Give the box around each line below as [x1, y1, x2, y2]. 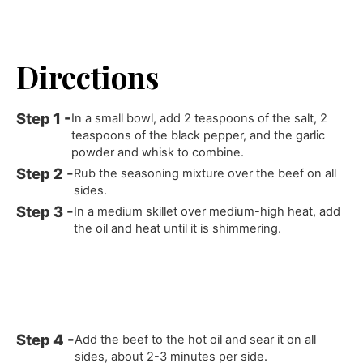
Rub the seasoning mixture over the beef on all [74, 166, 337, 181]
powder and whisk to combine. [71, 145, 245, 160]
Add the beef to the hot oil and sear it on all [75, 331, 317, 347]
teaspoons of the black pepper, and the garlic [71, 128, 326, 143]
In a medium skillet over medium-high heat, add [74, 204, 341, 220]
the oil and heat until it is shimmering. [74, 221, 282, 237]
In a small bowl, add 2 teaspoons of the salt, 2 [71, 111, 328, 126]
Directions [16, 56, 160, 96]
